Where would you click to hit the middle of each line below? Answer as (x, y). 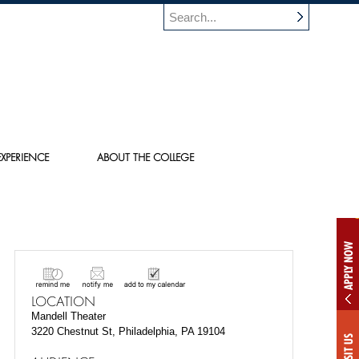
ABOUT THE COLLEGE (145, 157)
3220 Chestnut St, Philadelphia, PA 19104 (128, 331)
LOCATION (63, 301)
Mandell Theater (69, 316)
